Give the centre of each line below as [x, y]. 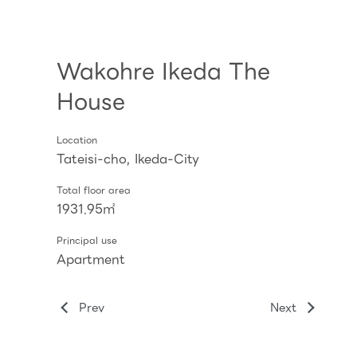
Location [76, 140]
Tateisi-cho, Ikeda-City [127, 159]
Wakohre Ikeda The [163, 71]
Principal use [86, 240]
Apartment [90, 259]
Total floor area [93, 190]
